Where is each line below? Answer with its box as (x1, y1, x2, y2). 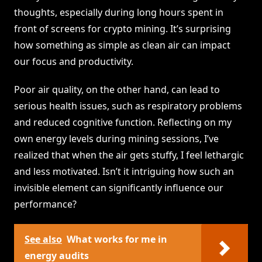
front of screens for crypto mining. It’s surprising (14, 22, 231, 36)
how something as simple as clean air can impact (14, 39, 230, 52)
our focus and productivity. (14, 55, 133, 68)
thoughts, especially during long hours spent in (14, 6, 223, 19)
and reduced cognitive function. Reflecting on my (14, 116, 232, 129)
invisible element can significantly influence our (14, 181, 223, 195)
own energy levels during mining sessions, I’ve (14, 132, 219, 146)
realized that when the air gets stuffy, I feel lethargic (14, 149, 244, 162)
